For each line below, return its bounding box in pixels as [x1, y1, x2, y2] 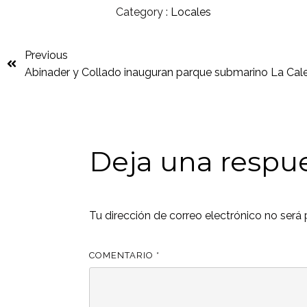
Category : [116, 5, 169, 19]
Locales [171, 5, 212, 19]
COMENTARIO [89, 249, 157, 260]
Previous [25, 48, 68, 62]
